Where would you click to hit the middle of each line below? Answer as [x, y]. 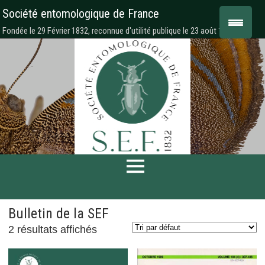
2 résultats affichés [52, 230]
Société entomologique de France [81, 14]
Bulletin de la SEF [58, 214]
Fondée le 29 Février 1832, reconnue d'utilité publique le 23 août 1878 [119, 31]
